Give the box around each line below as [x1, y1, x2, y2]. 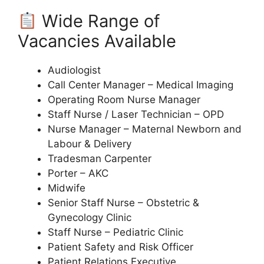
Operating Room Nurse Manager [48, 94, 200, 106]
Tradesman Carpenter [48, 153, 151, 165]
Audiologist [48, 64, 101, 77]
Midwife [48, 182, 85, 194]
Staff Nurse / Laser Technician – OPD [48, 108, 224, 121]
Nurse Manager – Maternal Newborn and [48, 123, 242, 136]
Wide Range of [37, 11, 160, 32]
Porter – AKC [48, 167, 108, 180]
